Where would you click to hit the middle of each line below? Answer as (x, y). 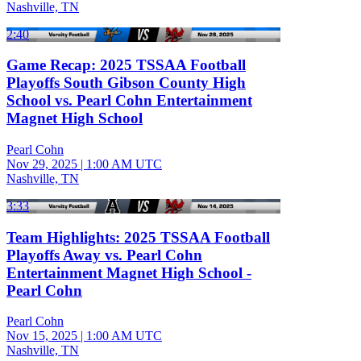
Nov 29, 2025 (42, 164)
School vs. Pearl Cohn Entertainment (129, 101)
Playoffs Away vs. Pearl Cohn (104, 255)
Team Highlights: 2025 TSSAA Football (138, 237)
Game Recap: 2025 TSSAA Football (126, 65)
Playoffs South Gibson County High (126, 83)
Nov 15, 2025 (42, 336)
